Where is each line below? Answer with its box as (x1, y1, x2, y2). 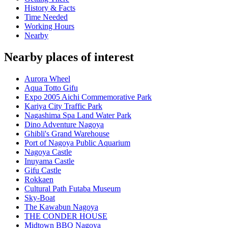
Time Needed (24, 13, 68, 22)
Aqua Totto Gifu (24, 83, 78, 93)
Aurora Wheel (24, 74, 70, 83)
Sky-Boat (24, 193, 55, 203)
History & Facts (24, 4, 75, 13)
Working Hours (24, 22, 74, 31)
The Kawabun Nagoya (24, 203, 98, 212)
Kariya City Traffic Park (24, 102, 102, 111)
